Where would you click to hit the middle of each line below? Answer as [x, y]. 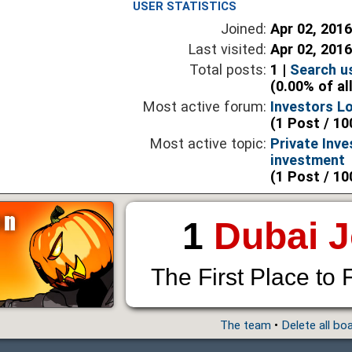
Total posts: [228, 70]
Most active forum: [205, 107]
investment [308, 160]
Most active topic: [209, 144]
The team [245, 326]
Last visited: [228, 49]
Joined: [244, 29]
